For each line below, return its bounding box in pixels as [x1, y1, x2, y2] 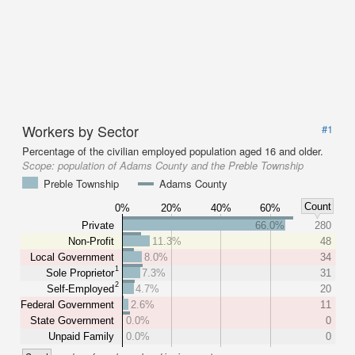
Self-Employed [47, 282, 114, 295]
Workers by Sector [22, 120, 139, 141]
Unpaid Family [48, 330, 114, 342]
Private [82, 219, 114, 231]
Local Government [30, 250, 114, 263]
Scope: [22, 158, 58, 173]
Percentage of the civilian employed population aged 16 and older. [22, 143, 323, 158]
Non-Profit [68, 235, 114, 247]
